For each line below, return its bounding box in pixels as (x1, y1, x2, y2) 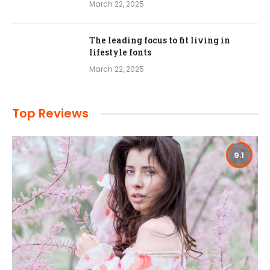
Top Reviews (12, 105, 89, 122)
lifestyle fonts (89, 46, 151, 58)
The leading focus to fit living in (89, 34, 230, 46)
